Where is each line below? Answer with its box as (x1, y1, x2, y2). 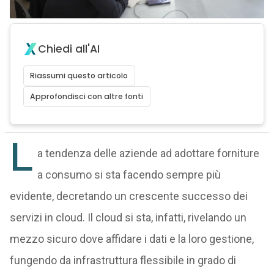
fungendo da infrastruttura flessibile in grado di (9, 254, 236, 267)
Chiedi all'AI (37, 42, 100, 56)
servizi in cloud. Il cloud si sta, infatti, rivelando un (9, 211, 246, 224)
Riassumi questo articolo (30, 70, 128, 81)
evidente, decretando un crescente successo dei (9, 190, 248, 202)
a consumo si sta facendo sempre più (37, 168, 221, 181)
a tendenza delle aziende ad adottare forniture (37, 147, 259, 160)
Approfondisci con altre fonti (30, 91, 144, 102)
